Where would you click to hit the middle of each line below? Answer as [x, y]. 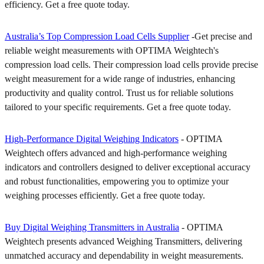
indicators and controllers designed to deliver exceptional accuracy [128, 167]
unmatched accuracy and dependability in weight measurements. [124, 255]
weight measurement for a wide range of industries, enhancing [120, 78]
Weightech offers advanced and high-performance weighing [116, 153]
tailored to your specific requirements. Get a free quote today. [119, 107]
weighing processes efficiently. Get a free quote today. [105, 195]
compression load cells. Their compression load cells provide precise [131, 64]
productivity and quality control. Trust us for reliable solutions [119, 93]
